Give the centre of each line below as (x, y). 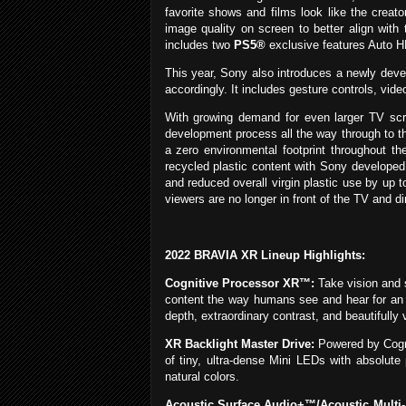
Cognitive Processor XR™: (239, 284)
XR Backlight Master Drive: (239, 344)
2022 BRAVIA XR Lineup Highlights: (265, 256)
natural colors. (202, 377)
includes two (199, 45)
